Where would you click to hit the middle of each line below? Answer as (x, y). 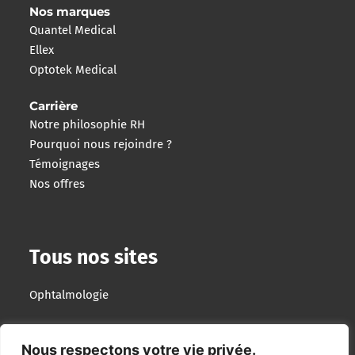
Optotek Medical (73, 70)
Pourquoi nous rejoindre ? (101, 145)
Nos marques (70, 12)
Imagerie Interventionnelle (101, 331)
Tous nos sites (94, 258)
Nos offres (57, 184)
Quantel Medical (73, 31)
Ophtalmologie (69, 295)
